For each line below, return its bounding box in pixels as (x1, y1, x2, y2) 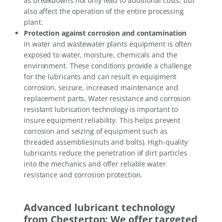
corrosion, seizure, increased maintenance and (24, 83, 178, 93)
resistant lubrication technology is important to (24, 105, 178, 114)
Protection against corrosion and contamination (24, 28, 187, 38)
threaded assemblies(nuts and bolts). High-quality (24, 137, 188, 147)
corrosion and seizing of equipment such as (24, 126, 167, 136)
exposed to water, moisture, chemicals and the (24, 50, 177, 60)
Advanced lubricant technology (24, 201, 175, 215)
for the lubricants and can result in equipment (24, 72, 177, 82)
